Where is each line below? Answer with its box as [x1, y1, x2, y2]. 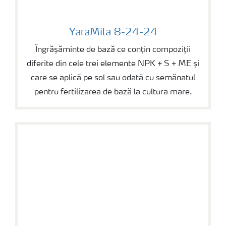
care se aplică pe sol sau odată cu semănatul [31, 74, 195, 82]
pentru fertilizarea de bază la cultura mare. [34, 88, 192, 96]
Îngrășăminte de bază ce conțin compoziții [35, 46, 191, 54]
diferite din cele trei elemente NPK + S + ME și [27, 60, 199, 68]
